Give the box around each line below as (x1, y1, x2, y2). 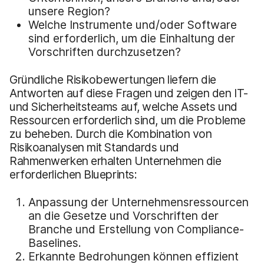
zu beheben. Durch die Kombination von (9, 126, 212, 141)
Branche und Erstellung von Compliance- (28, 222, 244, 236)
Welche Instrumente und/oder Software (28, 17, 237, 32)
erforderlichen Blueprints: (9, 167, 137, 181)
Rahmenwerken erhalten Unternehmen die (9, 153, 222, 168)
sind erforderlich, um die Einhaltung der (28, 31, 235, 45)
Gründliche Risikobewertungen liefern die (9, 72, 217, 87)
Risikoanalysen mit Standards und (9, 140, 179, 154)
